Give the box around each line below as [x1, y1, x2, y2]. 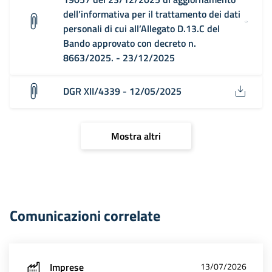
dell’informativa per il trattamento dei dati [63, 7, 240, 22]
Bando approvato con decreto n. [63, 36, 196, 51]
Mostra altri [111, 129, 161, 144]
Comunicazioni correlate [10, 205, 160, 227]
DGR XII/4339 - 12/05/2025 [63, 84, 182, 99]
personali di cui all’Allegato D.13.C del [63, 21, 220, 36]
